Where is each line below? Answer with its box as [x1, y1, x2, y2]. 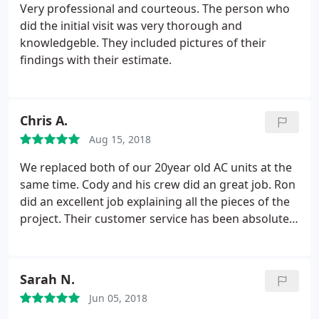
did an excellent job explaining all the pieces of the [20, 194, 290, 209]
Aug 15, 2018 [89, 132, 151, 146]
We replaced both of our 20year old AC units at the [20, 159, 292, 175]
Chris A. [20, 112, 68, 129]
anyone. [20, 245, 63, 261]
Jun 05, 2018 [89, 291, 147, 305]
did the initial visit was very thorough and [20, 18, 242, 33]
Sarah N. [20, 271, 75, 288]
